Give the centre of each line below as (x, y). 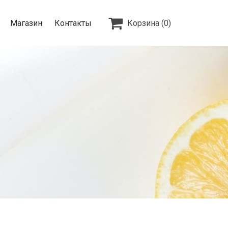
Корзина (143, 23)
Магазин (26, 23)
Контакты (73, 23)
